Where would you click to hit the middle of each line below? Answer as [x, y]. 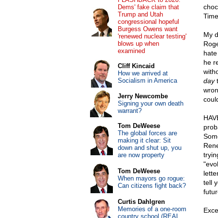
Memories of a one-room [152, 209]
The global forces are [147, 133]
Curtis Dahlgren [141, 202]
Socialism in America [147, 81]
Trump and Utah [140, 14]
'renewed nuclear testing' [152, 36]
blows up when [138, 44]
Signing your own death [150, 103]
